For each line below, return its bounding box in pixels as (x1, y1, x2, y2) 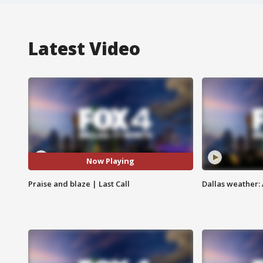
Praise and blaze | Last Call (28, 178, 130, 189)
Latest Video (28, 36, 140, 60)
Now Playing (86, 156, 135, 167)
